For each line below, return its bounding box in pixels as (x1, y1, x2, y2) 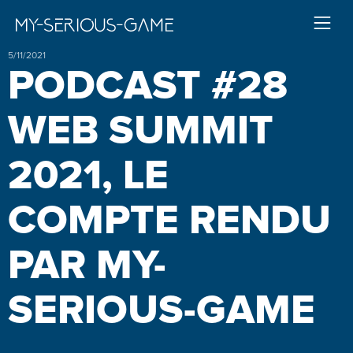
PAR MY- (8, 246, 166, 287)
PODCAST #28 (8, 66, 288, 107)
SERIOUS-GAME (8, 291, 315, 332)
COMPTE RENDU (8, 201, 331, 242)
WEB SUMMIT (8, 111, 273, 152)
